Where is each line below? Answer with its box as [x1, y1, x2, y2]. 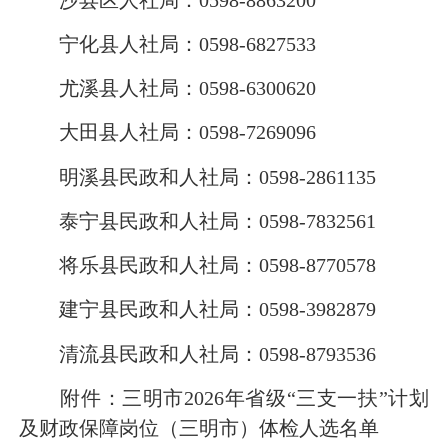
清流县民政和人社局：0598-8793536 [19, 342, 376, 365]
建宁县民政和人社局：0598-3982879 [19, 298, 376, 321]
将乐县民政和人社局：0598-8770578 [19, 254, 376, 277]
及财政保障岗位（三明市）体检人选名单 [19, 416, 379, 439]
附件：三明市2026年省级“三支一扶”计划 [19, 386, 429, 409]
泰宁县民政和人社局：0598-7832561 [19, 209, 376, 232]
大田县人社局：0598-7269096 [19, 121, 316, 144]
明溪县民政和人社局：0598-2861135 [19, 165, 376, 188]
